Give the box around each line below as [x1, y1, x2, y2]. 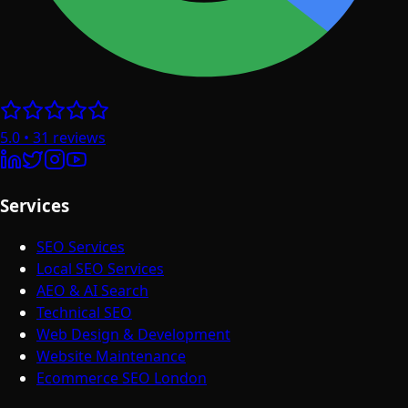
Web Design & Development [36, 323, 230, 344]
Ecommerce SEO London [36, 367, 207, 388]
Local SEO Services [36, 258, 164, 279]
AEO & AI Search [36, 280, 148, 301]
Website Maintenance [36, 345, 186, 366]
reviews [53, 127, 106, 148]
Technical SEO [36, 301, 132, 322]
